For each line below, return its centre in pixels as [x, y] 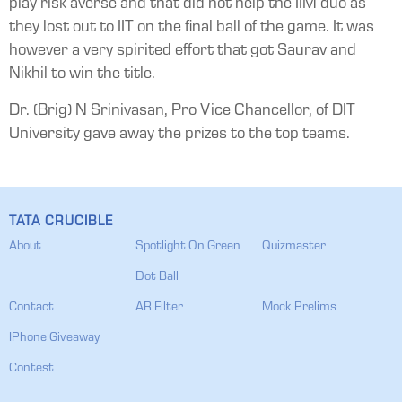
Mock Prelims [300, 308]
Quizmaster [294, 247]
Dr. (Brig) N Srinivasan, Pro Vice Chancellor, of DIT [182, 111]
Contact [31, 308]
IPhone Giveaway [54, 338]
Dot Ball [157, 277]
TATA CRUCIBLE [61, 223]
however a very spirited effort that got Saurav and [183, 51]
